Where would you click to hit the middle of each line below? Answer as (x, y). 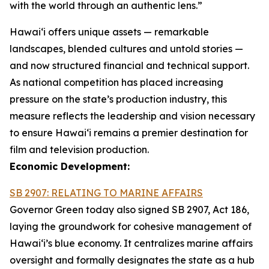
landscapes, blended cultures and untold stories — (126, 49)
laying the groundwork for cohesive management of (131, 226)
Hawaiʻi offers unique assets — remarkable (109, 32)
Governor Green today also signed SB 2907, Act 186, (129, 210)
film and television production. (79, 150)
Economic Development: (70, 166)
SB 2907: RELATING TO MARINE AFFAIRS (106, 193)
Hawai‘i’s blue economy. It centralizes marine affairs (131, 243)
